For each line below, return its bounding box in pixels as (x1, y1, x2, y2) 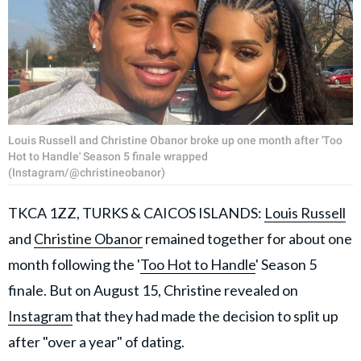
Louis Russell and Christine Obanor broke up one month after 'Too (8, 133, 342, 147)
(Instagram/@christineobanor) (8, 165, 165, 179)
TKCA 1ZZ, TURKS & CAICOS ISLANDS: (8, 203, 264, 222)
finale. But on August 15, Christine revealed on (8, 280, 298, 299)
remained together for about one (143, 229, 352, 247)
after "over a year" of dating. (8, 332, 185, 351)
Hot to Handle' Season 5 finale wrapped (8, 149, 208, 163)
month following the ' (8, 255, 140, 273)
